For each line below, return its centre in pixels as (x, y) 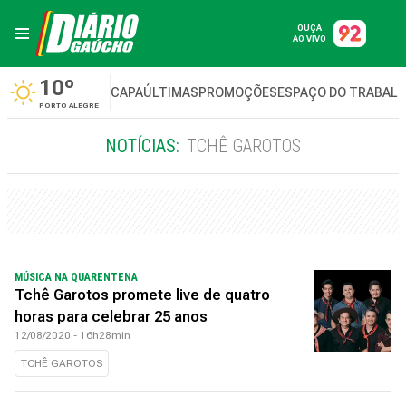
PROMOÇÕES (238, 92)
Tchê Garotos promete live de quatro (142, 295)
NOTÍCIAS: (142, 146)
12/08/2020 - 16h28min (72, 335)
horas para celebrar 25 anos (111, 317)
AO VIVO (309, 39)
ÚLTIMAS (171, 92)
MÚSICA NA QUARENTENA (76, 277)
